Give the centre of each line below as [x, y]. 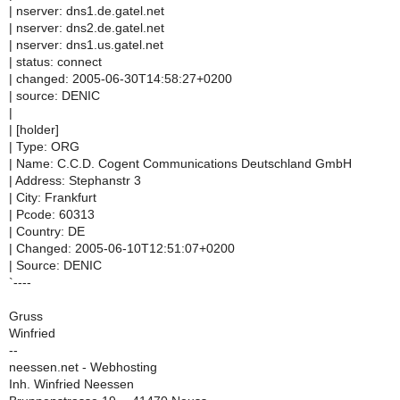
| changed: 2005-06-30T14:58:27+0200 [121, 79]
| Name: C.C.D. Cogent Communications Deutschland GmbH [180, 164]
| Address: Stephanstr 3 [75, 181]
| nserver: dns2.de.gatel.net [87, 29]
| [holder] [34, 130]
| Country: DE [47, 232]
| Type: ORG [44, 147]
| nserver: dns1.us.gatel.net [86, 46]
